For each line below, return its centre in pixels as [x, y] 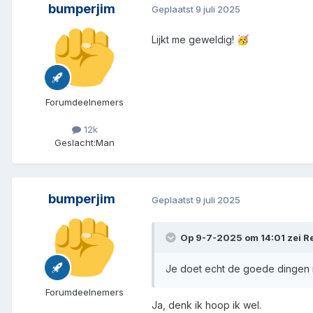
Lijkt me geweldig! [194, 39]
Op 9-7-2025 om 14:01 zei [242, 238]
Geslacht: [75, 143]
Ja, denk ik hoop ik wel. [206, 305]
